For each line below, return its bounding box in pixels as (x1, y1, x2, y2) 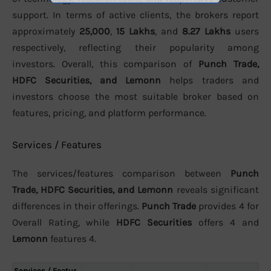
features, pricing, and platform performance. (12, 106, 206, 119)
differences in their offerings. (12, 200, 142, 212)
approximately (12, 25, 79, 37)
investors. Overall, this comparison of (12, 57, 198, 70)
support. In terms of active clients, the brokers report (12, 8, 259, 21)
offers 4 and (192, 217, 259, 229)
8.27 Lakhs (182, 25, 230, 37)
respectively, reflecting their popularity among (12, 41, 259, 53)
